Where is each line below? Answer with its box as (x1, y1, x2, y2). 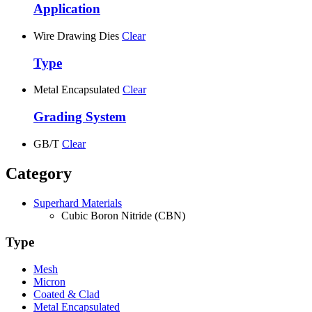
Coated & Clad (33, 288, 100, 301)
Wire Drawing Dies (33, 29, 119, 42)
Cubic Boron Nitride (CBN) (61, 209, 185, 221)
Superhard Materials (33, 196, 122, 209)
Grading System (33, 109, 126, 125)
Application (33, 1, 100, 17)
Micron (33, 276, 65, 288)
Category (6, 164, 72, 182)
